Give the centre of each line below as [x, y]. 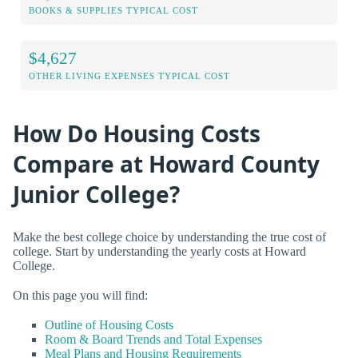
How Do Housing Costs [137, 133]
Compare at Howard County [166, 163]
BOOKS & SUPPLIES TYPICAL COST [113, 10]
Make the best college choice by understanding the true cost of [169, 237]
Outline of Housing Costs [109, 324]
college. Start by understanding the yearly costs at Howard [159, 251]
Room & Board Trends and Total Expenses [153, 339]
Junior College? [96, 194]
